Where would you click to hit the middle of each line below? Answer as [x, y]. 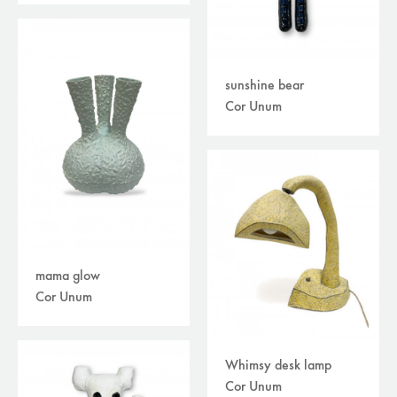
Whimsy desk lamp [278, 366]
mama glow [68, 276]
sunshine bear [265, 86]
